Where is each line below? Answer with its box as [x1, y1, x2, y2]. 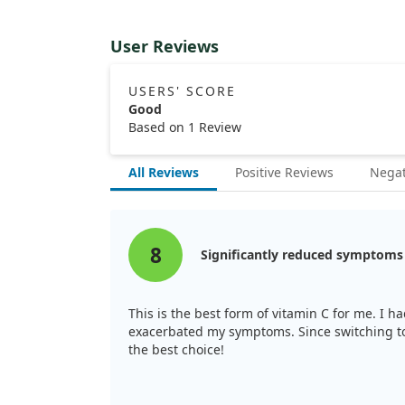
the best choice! [128, 341, 224, 358]
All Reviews [128, 164, 199, 181]
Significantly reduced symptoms [201, 246, 403, 263]
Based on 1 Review [128, 118, 241, 136]
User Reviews [110, 35, 219, 57]
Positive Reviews [235, 164, 334, 181]
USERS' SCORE [128, 82, 236, 99]
